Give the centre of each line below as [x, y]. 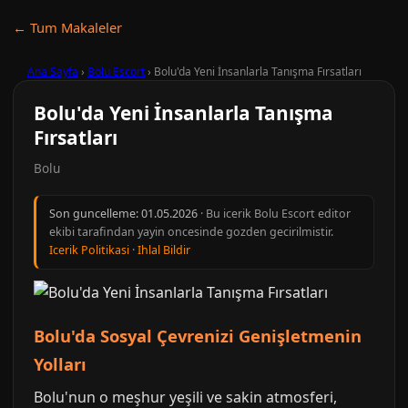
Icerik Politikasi [89, 250]
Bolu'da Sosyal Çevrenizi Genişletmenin [198, 336]
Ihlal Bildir [164, 250]
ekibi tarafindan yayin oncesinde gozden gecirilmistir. [191, 232]
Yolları [60, 364]
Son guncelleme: [95, 214]
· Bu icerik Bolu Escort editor [274, 214]
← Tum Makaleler [67, 27]
